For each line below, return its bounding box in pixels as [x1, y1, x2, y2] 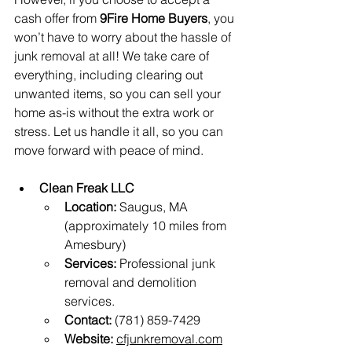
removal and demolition [64, 274, 200, 291]
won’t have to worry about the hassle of [14, 29, 234, 46]
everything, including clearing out [14, 67, 206, 83]
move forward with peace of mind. [14, 142, 203, 159]
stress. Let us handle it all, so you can [14, 123, 226, 140]
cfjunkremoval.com [116, 331, 222, 347]
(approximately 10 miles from [64, 218, 229, 234]
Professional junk [116, 255, 218, 272]
